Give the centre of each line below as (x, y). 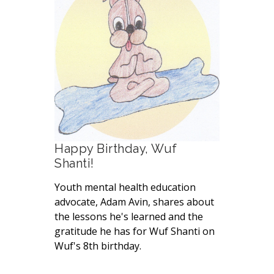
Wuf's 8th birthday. (98, 246)
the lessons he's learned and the (129, 217)
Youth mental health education (125, 187)
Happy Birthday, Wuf (116, 149)
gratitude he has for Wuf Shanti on (135, 231)
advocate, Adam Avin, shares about (134, 202)
